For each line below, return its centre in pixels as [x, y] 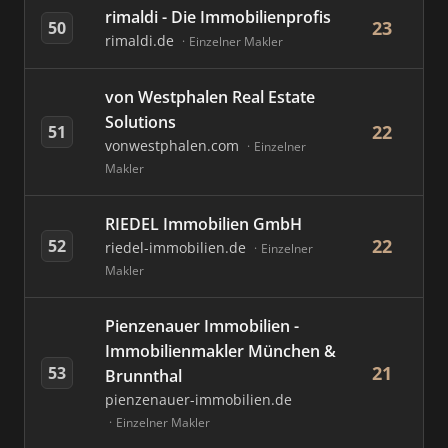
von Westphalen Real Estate [210, 97]
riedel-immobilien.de [177, 247]
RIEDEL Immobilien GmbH [203, 224]
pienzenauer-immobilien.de [198, 399]
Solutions [140, 122]
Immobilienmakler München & [220, 351]
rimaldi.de [141, 40]
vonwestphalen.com [174, 145]
